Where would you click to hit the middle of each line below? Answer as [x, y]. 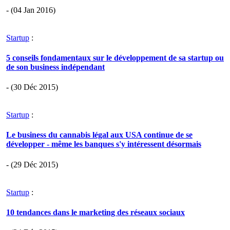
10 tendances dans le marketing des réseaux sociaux [95, 212]
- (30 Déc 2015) [32, 87]
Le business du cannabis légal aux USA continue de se [99, 135]
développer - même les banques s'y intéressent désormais [104, 144]
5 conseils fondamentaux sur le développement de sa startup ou [115, 57]
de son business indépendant [55, 67]
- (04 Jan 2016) [31, 10]
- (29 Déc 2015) [32, 164]
